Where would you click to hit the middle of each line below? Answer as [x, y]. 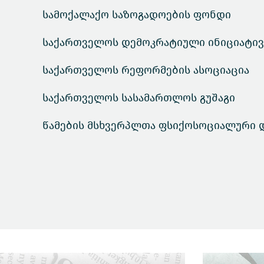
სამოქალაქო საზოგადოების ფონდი [137, 15]
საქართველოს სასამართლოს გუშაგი [139, 98]
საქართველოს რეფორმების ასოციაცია [146, 70]
